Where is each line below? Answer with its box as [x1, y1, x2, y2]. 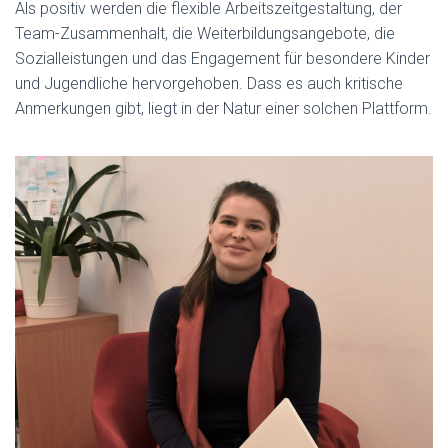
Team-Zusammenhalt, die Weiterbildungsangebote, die [15, 24, 395, 44]
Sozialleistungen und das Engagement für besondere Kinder [15, 49, 430, 69]
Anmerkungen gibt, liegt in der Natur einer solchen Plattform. [15, 99, 432, 119]
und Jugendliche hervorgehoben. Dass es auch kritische [15, 74, 403, 94]
